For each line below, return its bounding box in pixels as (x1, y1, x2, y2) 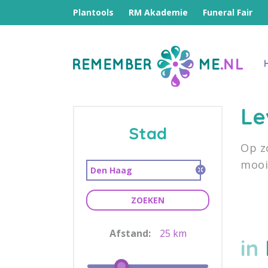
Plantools (73, 7, 114, 18)
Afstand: (109, 226, 151, 240)
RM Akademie (129, 7, 188, 18)
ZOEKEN (131, 194, 165, 206)
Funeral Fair (203, 7, 252, 18)
